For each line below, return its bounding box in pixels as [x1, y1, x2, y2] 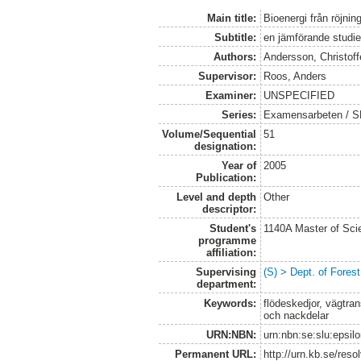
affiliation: [205, 246, 256, 259]
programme [197, 234, 256, 247]
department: [196, 277, 256, 290]
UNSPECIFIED [263, 89, 335, 102]
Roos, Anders [263, 69, 327, 82]
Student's [209, 222, 256, 234]
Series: [221, 108, 256, 121]
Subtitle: [214, 31, 256, 44]
